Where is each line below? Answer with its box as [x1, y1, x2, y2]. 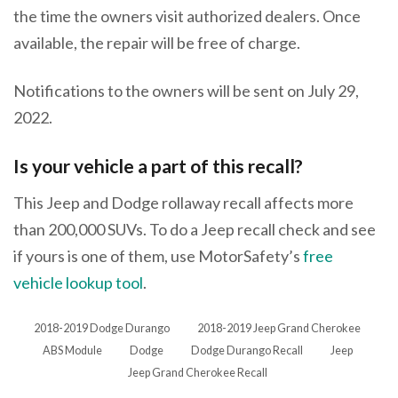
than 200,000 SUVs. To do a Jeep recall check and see [13, 219, 376, 240]
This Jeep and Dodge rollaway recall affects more [13, 193, 354, 213]
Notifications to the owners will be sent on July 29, [13, 80, 359, 100]
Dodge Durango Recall [190, 344, 303, 358]
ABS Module [42, 344, 102, 358]
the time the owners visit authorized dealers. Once [13, 5, 361, 26]
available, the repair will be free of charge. [13, 32, 303, 52]
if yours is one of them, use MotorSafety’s [13, 246, 303, 267]
